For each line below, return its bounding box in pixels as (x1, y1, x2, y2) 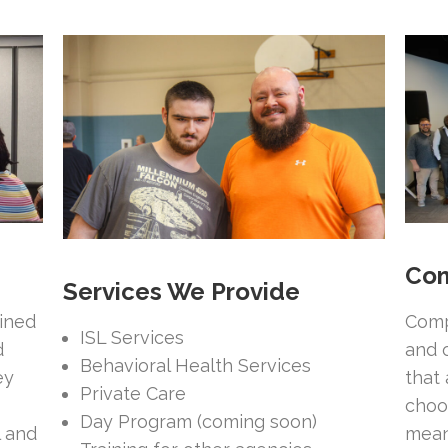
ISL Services (80, 327, 185, 349)
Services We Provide (62, 277, 300, 307)
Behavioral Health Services (80, 355, 312, 377)
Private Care (80, 383, 187, 405)
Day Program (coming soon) (80, 411, 318, 433)
